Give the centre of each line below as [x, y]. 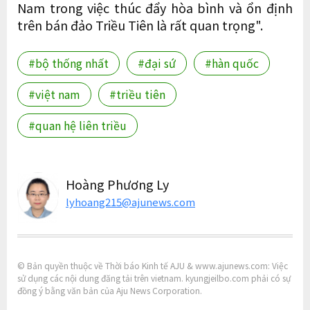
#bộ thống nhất [69, 63]
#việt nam [54, 94]
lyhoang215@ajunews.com [130, 201]
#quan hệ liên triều [77, 125]
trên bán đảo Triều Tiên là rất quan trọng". [140, 25]
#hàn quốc [232, 63]
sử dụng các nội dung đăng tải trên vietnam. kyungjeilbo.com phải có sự [154, 277]
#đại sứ [157, 63]
